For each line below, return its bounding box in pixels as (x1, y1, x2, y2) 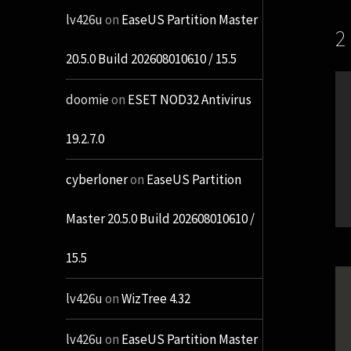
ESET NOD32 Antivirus (127, 91, 251, 109)
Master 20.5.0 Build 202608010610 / (65, 210, 255, 228)
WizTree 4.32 (121, 290, 190, 308)
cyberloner (65, 171, 128, 189)
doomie (65, 91, 109, 109)
